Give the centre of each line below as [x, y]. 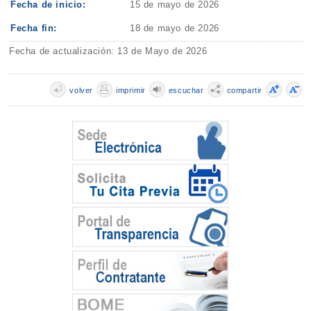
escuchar [186, 91]
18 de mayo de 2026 [175, 28]
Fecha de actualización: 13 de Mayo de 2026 [108, 51]
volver [81, 91]
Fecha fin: [34, 28]
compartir [244, 91]
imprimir [131, 91]
